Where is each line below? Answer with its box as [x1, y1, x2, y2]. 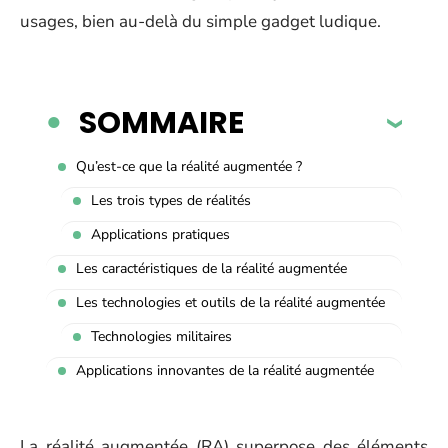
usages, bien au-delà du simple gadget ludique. [20, 10, 381, 33]
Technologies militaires [91, 326, 232, 346]
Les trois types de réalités [91, 190, 251, 210]
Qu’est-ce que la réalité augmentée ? [76, 156, 302, 176]
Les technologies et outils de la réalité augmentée [76, 292, 385, 312]
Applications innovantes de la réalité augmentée [76, 360, 374, 380]
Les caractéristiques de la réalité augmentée [76, 258, 347, 278]
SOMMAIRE [79, 101, 244, 144]
